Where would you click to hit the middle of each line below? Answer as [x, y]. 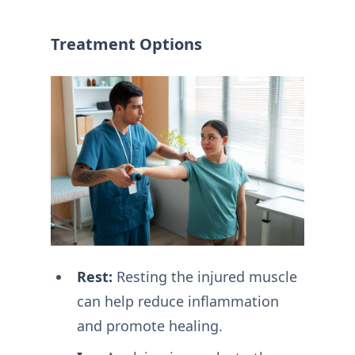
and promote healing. [149, 325]
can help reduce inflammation [177, 301]
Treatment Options [126, 44]
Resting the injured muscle [204, 276]
